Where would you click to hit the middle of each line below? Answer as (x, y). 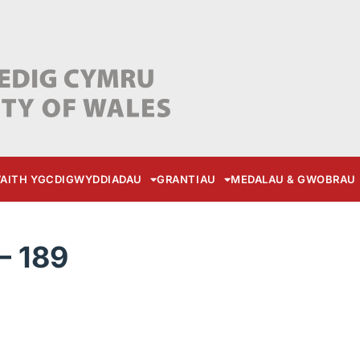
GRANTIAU (186, 180)
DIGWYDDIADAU (98, 180)
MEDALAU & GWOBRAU (293, 180)
